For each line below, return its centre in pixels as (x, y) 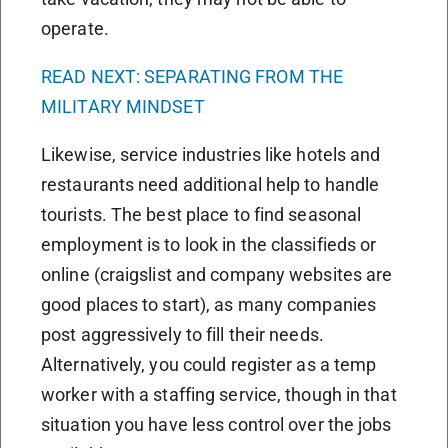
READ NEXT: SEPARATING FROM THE (192, 76)
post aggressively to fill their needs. (182, 334)
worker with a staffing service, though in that (219, 394)
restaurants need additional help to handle (210, 184)
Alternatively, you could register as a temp (209, 364)
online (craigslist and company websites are (217, 274)
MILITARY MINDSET (123, 106)
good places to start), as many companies (209, 304)
